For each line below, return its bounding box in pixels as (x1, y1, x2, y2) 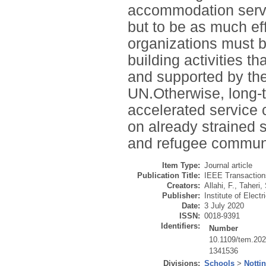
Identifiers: (161, 221, 200, 231)
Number (209, 224, 239, 233)
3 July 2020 (204, 201, 244, 211)
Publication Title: (137, 171, 200, 180)
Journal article (204, 161, 252, 170)
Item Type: (162, 161, 200, 170)
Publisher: (162, 191, 200, 201)
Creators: (167, 181, 200, 191)
